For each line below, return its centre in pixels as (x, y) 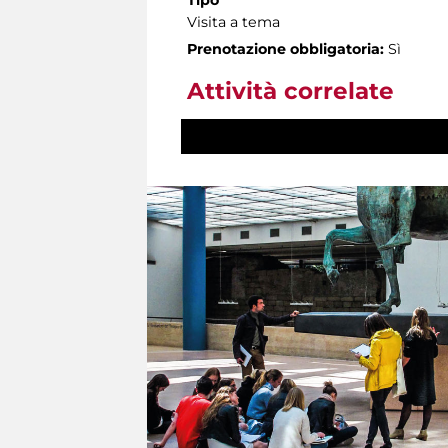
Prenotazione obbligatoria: (285, 48)
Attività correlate (290, 90)
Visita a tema (233, 21)
